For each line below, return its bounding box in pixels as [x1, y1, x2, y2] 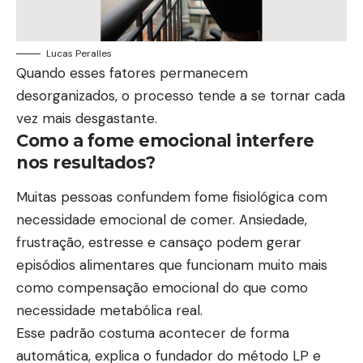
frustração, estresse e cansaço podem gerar [16, 233, 301, 252]
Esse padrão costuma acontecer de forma [16, 324, 289, 343]
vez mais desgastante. [16, 109, 157, 128]
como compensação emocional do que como [16, 279, 308, 297]
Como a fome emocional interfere [16, 130, 314, 152]
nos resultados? [16, 152, 156, 173]
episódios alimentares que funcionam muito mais [16, 256, 327, 275]
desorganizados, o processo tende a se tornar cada [16, 87, 345, 105]
